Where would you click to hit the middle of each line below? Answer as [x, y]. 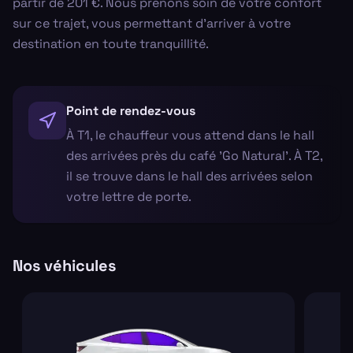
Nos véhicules [64, 265]
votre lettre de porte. [129, 196]
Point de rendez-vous [131, 110]
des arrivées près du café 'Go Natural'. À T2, [194, 155]
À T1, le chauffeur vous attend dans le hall [190, 135]
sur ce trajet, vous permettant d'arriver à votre [152, 23]
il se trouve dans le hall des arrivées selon [190, 176]
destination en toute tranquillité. [111, 43]
